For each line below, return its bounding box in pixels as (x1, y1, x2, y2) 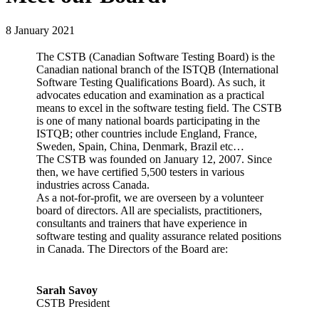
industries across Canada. (36, 178, 150, 191)
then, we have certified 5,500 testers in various (36, 165, 244, 178)
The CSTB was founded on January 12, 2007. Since (36, 152, 272, 165)
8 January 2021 (6, 23, 75, 36)
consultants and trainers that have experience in (36, 216, 247, 229)
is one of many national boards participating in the (36, 114, 260, 127)
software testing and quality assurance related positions (36, 229, 281, 242)
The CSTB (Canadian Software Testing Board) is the (36, 50, 275, 63)
